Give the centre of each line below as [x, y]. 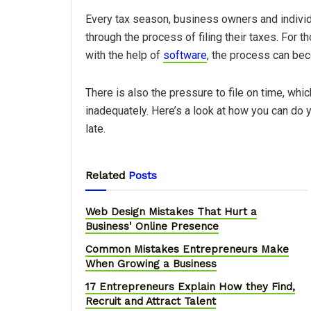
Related [106, 175]
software [185, 55]
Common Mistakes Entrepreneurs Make [187, 249]
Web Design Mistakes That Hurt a [171, 211]
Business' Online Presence [152, 226]
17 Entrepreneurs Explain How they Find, [190, 286]
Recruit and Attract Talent [151, 301]
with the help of [124, 55]
